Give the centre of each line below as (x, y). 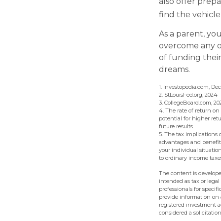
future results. (176, 126)
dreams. (174, 69)
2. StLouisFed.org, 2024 (188, 94)
